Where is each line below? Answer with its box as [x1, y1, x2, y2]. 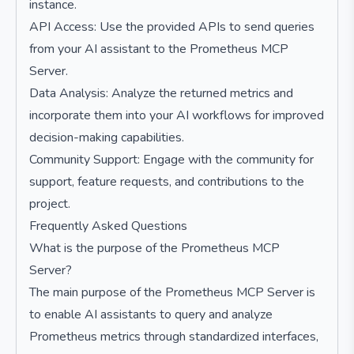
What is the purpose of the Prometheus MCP [29, 239, 280, 257]
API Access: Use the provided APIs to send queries [29, 18, 314, 36]
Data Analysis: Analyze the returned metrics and [29, 85, 293, 102]
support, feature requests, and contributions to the [29, 173, 304, 190]
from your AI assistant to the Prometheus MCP [29, 40, 288, 58]
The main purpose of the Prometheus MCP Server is [29, 284, 315, 301]
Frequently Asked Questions [29, 217, 187, 235]
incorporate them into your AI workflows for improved [29, 107, 324, 124]
